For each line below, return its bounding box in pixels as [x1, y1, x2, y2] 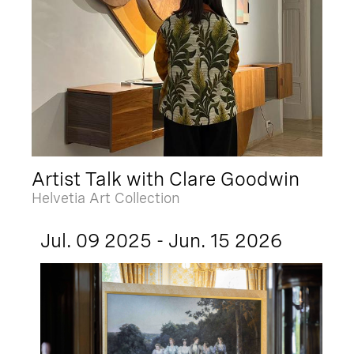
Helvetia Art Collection [32, 189, 180, 206]
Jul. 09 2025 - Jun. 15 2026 [40, 228, 283, 252]
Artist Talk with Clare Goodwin [32, 167, 299, 190]
